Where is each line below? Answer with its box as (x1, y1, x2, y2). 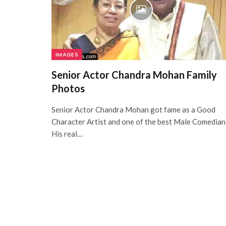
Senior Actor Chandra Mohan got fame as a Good (51, 105, 215, 115)
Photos (51, 82, 85, 95)
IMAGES (55, 50, 78, 59)
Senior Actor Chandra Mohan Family (51, 69, 217, 81)
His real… (51, 129, 83, 139)
